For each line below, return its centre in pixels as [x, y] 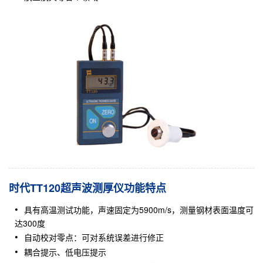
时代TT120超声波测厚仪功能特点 [87, 188]
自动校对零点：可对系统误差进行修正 [94, 237]
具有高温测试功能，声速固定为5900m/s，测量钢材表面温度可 [139, 210]
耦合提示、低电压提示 [65, 252]
